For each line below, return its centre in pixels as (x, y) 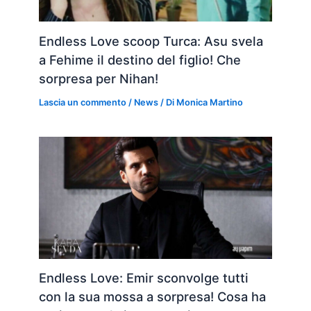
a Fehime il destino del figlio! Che (140, 59)
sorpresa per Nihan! (99, 78)
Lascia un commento (83, 102)
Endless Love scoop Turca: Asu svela (151, 41)
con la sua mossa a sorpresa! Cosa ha (153, 297)
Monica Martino (210, 102)
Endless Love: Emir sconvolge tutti (144, 278)
